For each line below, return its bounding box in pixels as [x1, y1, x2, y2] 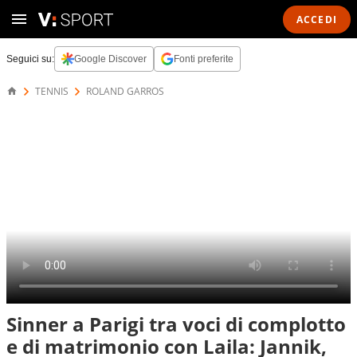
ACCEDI [296, 12, 337, 26]
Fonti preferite [174, 53, 233, 65]
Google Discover [74, 53, 147, 65]
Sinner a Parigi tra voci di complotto [6, 311, 346, 337]
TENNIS [35, 84, 69, 98]
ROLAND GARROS [86, 84, 164, 98]
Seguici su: [6, 53, 54, 65]
